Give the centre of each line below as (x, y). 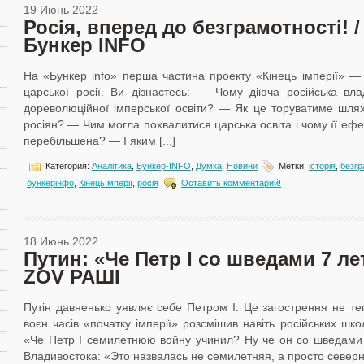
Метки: (292, 165)
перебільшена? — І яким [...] (100, 141)
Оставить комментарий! (231, 182)
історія (322, 165)
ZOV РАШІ (72, 277)
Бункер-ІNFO (164, 165)
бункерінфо (50, 182)
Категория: (67, 165)
